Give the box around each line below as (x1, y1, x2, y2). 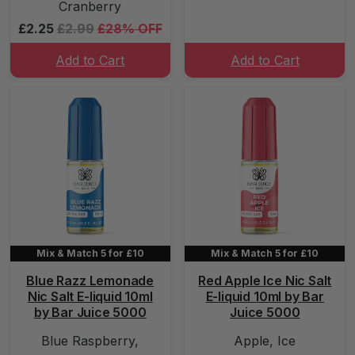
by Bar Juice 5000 (33, 304, 147, 320)
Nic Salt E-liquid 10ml (27, 288, 153, 304)
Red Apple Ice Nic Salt (198, 273, 332, 288)
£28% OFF (97, 21, 162, 36)
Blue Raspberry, (41, 333, 139, 349)
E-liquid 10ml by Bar (205, 288, 324, 304)
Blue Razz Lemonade (26, 273, 155, 288)
